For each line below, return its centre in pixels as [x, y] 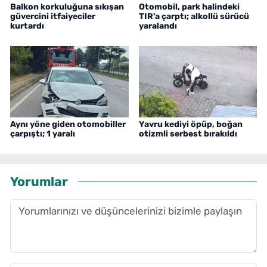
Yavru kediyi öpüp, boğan [190, 124]
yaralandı [158, 26]
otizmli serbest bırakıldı [188, 133]
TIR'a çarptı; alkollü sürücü [194, 16]
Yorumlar [39, 182]
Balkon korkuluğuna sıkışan [67, 7]
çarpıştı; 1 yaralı [43, 133]
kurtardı [27, 26]
